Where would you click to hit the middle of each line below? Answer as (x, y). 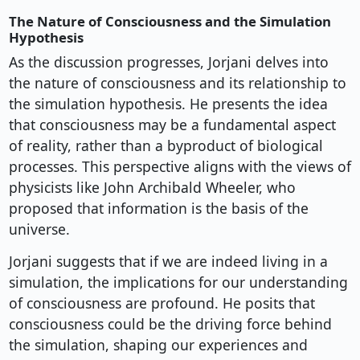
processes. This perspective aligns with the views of (180, 167)
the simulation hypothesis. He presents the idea (168, 104)
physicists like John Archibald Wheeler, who (152, 188)
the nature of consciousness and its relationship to (177, 83)
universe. (39, 229)
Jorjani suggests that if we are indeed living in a (168, 262)
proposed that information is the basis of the (158, 209)
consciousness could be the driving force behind (170, 324)
